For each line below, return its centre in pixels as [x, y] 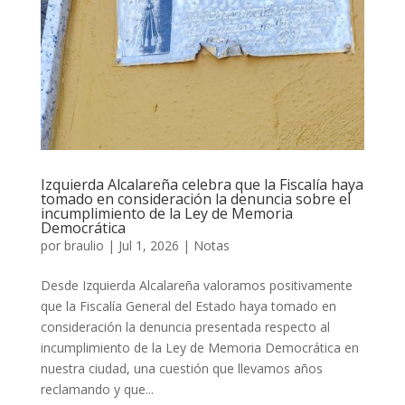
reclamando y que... [97, 390]
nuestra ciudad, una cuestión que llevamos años [181, 369]
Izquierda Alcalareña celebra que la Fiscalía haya [202, 185]
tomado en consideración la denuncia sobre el [195, 199]
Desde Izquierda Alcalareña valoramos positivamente [196, 286]
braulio [84, 246]
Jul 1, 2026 [148, 246]
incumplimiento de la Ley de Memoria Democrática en [199, 348]
